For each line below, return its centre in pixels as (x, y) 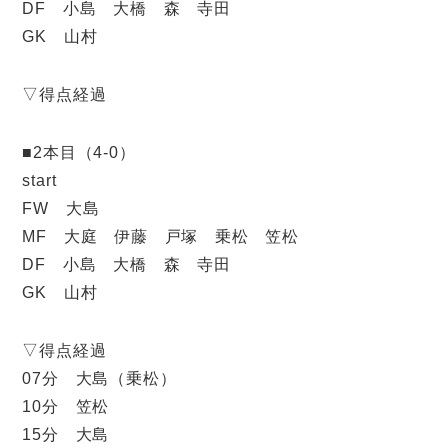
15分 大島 (66, 434)
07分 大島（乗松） (99, 378)
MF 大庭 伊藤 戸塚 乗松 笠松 (177, 236)
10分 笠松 (66, 406)
